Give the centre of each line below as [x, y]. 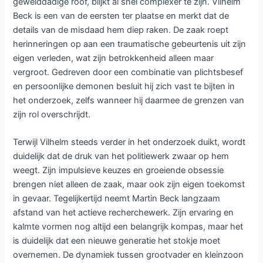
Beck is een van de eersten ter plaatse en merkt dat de [121, 16]
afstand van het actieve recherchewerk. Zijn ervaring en [124, 213]
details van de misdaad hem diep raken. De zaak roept [121, 30]
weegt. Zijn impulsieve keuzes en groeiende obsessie [119, 171]
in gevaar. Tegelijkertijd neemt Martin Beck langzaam [117, 199]
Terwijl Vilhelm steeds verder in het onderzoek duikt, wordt [129, 142]
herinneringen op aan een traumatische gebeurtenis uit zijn [130, 44]
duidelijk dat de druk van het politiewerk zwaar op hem [121, 156]
